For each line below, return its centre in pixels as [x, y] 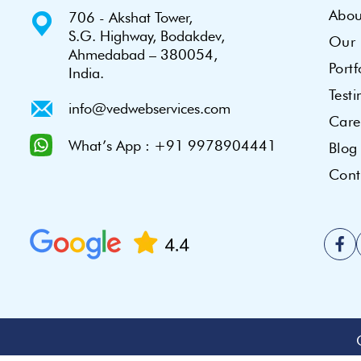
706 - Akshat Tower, [131, 18]
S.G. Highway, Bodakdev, [147, 36]
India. [86, 73]
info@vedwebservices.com [149, 109]
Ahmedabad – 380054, [143, 55]
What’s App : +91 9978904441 [172, 146]
